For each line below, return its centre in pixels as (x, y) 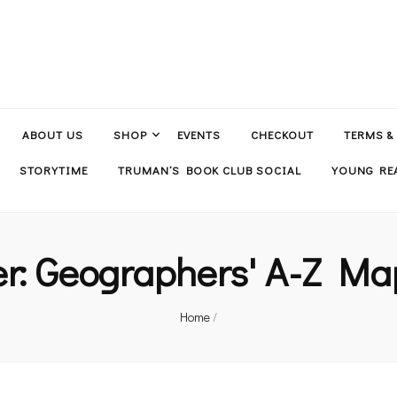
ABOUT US (53, 134)
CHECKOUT (282, 134)
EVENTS (198, 134)
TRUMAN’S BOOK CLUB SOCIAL (210, 170)
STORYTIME (54, 170)
